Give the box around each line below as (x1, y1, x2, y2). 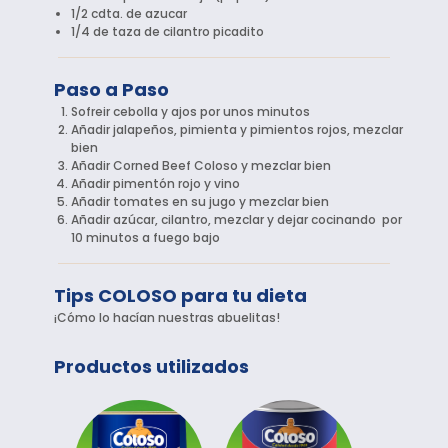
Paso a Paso (54, 77, 170, 103)
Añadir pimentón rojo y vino (71, 175, 241, 193)
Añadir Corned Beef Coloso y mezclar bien (71, 157, 332, 175)
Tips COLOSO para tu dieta (54, 283, 308, 309)
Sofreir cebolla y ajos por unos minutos (71, 103, 311, 121)
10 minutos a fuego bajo (71, 229, 221, 247)
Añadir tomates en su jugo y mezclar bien (71, 193, 330, 211)
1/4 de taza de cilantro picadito (71, 23, 265, 41)
